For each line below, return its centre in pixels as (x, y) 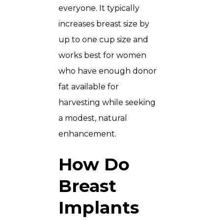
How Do (94, 164)
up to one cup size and (103, 39)
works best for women (102, 55)
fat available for (89, 86)
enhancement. (87, 134)
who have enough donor (108, 71)
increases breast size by (104, 24)
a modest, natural (93, 118)
